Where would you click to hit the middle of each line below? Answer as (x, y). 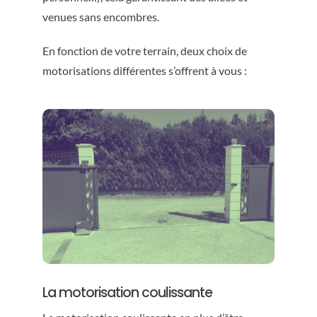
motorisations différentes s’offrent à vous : (144, 71)
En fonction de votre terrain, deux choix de (144, 51)
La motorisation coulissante (127, 292)
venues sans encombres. (100, 17)
